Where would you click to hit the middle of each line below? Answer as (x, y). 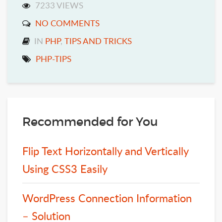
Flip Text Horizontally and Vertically (105, 150)
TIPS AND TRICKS (98, 41)
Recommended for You (90, 121)
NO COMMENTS (67, 23)
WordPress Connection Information (107, 197)
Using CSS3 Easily (65, 168)
